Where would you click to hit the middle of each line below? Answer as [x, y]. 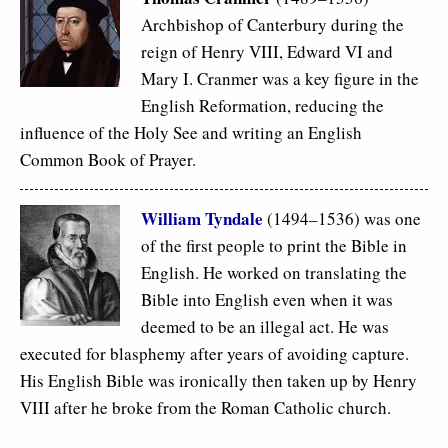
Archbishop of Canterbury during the [272, 25]
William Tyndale [204, 219]
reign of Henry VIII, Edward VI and [267, 52]
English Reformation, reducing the [262, 106]
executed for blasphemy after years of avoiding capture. [214, 354]
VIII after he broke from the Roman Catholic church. [205, 408]
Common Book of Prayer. [108, 160]
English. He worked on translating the [274, 273]
